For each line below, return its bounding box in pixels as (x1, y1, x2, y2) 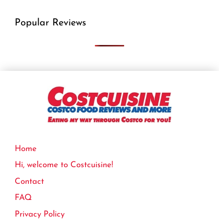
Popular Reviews (15, 18, 86, 28)
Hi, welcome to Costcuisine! (15, 161, 113, 170)
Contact (15, 177, 44, 186)
